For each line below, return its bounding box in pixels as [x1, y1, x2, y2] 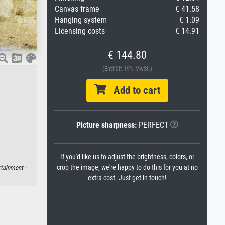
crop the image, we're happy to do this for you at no [56, 163, 198, 172]
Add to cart [105, 84, 160, 96]
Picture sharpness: [76, 120, 137, 130]
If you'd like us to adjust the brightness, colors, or [60, 153, 194, 161]
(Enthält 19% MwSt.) [102, 65, 152, 72]
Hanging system [55, 15, 107, 25]
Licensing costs [55, 26, 105, 36]
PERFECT [136, 120, 168, 130]
